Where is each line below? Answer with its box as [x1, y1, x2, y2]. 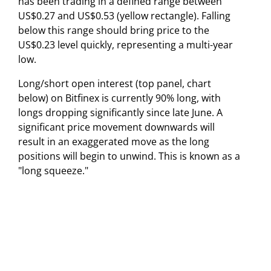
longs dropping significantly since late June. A [18, 105, 223, 119]
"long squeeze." [18, 163, 88, 177]
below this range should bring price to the [18, 23, 209, 37]
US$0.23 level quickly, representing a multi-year [18, 38, 233, 51]
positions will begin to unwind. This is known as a [18, 149, 240, 163]
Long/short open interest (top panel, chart [18, 76, 211, 90]
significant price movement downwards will [18, 120, 215, 134]
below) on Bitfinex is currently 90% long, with [18, 91, 221, 105]
